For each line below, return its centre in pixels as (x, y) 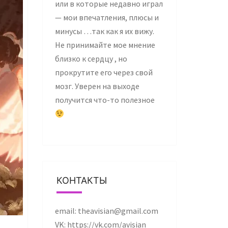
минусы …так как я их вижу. (104, 31)
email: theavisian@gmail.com (106, 211)
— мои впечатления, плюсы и (107, 17)
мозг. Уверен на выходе (97, 86)
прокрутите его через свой (104, 72)
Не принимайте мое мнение (105, 45)
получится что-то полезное (105, 100)
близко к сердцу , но (91, 59)
